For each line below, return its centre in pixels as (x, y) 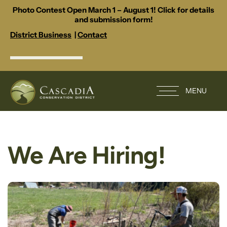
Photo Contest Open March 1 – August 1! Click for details (113, 10)
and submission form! (113, 20)
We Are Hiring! (86, 155)
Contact (92, 35)
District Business (41, 35)
